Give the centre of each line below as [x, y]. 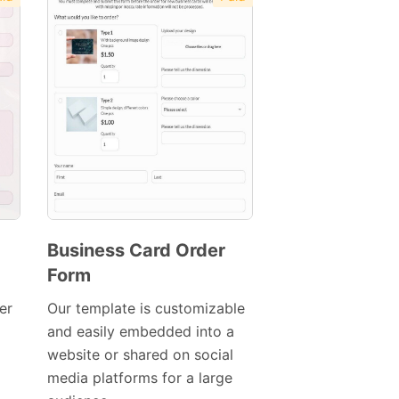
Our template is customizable [146, 309]
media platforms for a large [139, 378]
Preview [130, 274]
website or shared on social [140, 355]
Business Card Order [136, 251]
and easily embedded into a [140, 332]
